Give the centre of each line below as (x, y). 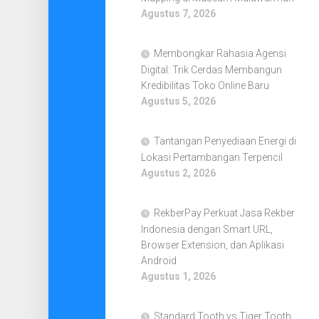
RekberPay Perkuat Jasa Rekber (224, 213)
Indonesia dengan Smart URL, (206, 229)
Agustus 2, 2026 (178, 173)
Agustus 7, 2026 (178, 14)
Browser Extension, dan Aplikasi (212, 245)
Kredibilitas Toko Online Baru (205, 85)
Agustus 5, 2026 (178, 101)
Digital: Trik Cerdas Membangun (211, 70)
